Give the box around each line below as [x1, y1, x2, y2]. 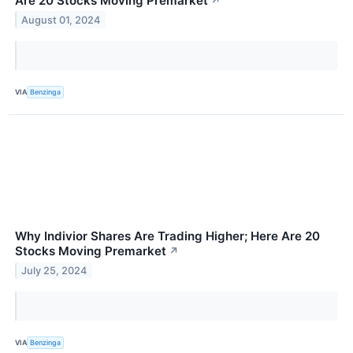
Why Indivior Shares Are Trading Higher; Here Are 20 [15, 228, 320, 243]
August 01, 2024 [21, 13, 101, 26]
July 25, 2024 [21, 264, 87, 277]
